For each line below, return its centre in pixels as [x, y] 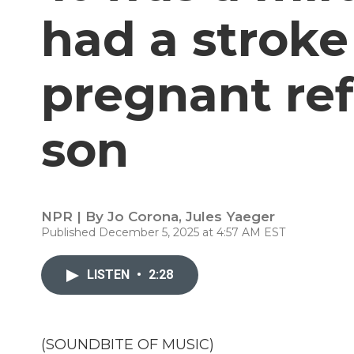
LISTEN [110, 275]
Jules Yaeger [230, 217]
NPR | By [74, 217]
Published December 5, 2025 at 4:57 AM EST [163, 232]
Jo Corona [143, 217]
